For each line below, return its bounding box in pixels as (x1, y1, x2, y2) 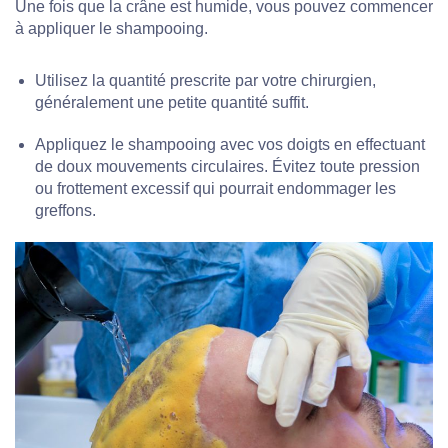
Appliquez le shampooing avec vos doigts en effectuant (35, 135, 425, 153)
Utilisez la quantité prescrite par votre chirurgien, (35, 71, 376, 89)
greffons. (35, 201, 96, 219)
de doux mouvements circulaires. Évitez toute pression (35, 157, 420, 175)
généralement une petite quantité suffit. (35, 93, 309, 111)
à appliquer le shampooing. (15, 19, 208, 37)
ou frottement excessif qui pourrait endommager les (35, 179, 396, 197)
